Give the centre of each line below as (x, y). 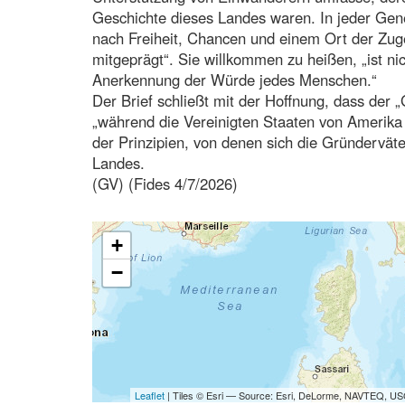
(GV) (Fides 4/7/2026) (165, 183)
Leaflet (149, 395)
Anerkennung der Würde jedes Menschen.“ (235, 79)
